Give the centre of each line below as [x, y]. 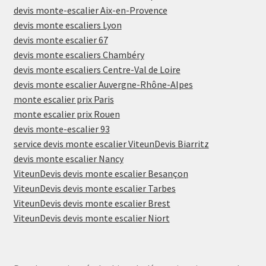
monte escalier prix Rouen [66, 114]
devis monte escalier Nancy [68, 159]
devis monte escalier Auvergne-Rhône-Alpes [103, 85]
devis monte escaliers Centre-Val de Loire [97, 70]
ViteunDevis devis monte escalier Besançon [101, 174]
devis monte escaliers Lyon [67, 25]
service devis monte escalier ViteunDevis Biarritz [111, 144]
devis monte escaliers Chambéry [79, 55]
